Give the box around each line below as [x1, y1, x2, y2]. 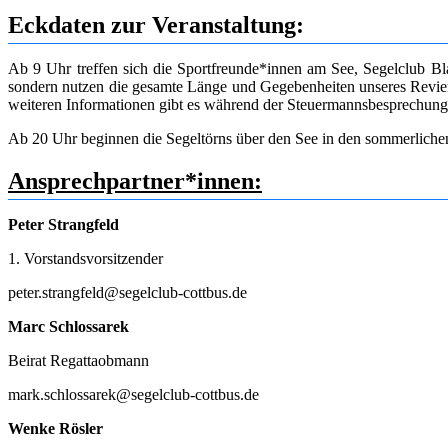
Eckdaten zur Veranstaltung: [8, 11, 304, 38]
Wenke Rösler [8, 419, 103, 437]
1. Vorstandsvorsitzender [8, 249, 163, 267]
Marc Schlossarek [8, 317, 129, 335]
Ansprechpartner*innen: [8, 167, 262, 194]
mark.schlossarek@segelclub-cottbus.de [8, 385, 259, 403]
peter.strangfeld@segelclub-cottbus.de [8, 283, 247, 301]
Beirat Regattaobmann [8, 351, 149, 369]
